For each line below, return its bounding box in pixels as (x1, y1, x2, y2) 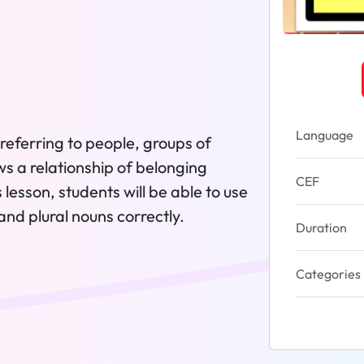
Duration (296, 219, 347, 236)
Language (296, 127, 353, 143)
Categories (296, 266, 361, 282)
